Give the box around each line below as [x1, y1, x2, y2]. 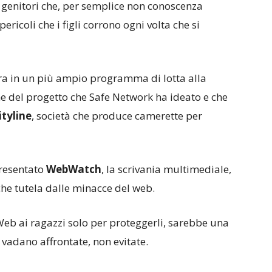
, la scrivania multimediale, [101, 162, 231, 176]
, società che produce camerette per [32, 109, 202, 123]
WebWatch [46, 162, 101, 176]
